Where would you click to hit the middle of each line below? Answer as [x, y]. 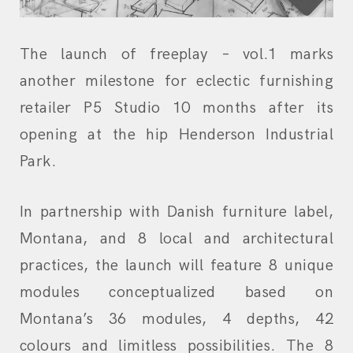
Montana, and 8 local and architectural [176, 239]
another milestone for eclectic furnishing [176, 81]
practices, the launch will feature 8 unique [176, 266]
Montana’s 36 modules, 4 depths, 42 [176, 319]
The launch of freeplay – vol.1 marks [176, 54]
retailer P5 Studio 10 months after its [176, 108]
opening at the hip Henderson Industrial [176, 135]
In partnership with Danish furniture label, [176, 212]
